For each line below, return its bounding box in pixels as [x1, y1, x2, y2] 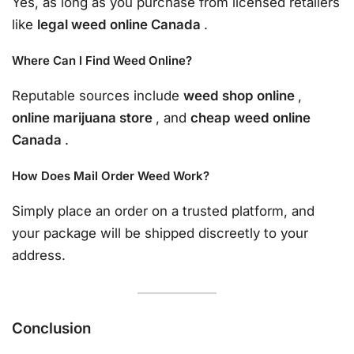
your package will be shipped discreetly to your [12, 224, 308, 241]
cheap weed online [190, 109, 311, 126]
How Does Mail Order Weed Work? [12, 168, 209, 184]
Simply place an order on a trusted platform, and [12, 202, 314, 219]
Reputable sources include [12, 87, 183, 104]
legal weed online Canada [37, 16, 204, 32]
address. [12, 247, 66, 263]
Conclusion [12, 318, 91, 337]
